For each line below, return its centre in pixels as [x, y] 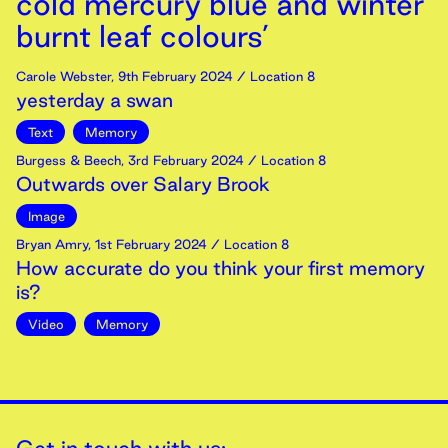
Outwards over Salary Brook [143, 184]
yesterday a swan [94, 100]
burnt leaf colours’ [142, 36]
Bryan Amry [52, 244]
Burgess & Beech [68, 160]
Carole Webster [63, 76]
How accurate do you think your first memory [220, 268]
